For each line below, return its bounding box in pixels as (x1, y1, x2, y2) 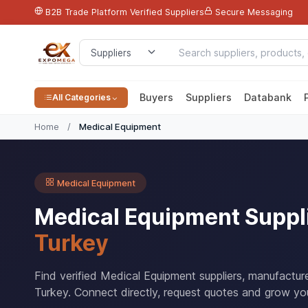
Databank (243, 91, 291, 103)
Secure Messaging (214, 7, 293, 17)
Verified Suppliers (129, 7, 204, 17)
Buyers (139, 91, 173, 103)
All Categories (52, 92, 111, 102)
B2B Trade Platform (45, 7, 127, 17)
